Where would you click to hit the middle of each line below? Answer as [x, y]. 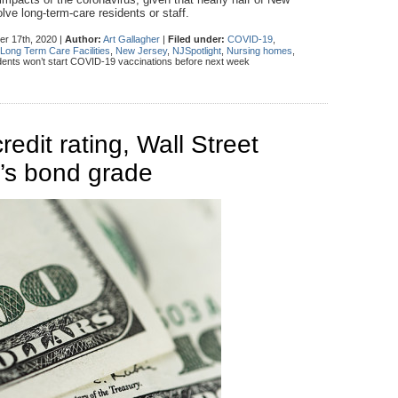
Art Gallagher [131, 39]
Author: [83, 39]
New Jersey [141, 50]
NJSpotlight [197, 50]
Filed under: [196, 39]
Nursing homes [259, 50]
